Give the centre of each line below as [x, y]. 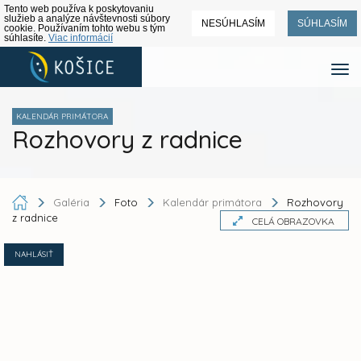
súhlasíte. [26, 38]
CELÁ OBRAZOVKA [293, 221]
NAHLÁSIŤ [34, 255]
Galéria [73, 202]
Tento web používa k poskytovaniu [79, 9]
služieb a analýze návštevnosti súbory [87, 19]
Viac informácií [81, 38]
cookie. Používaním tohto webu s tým [85, 28]
